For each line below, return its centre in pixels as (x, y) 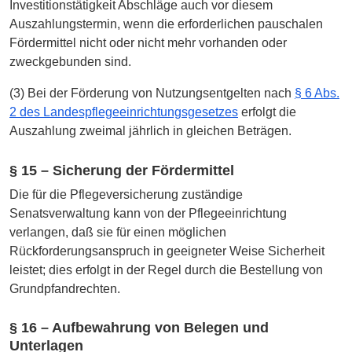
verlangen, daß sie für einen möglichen (118, 232)
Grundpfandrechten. (65, 288)
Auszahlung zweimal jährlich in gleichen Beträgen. (150, 131)
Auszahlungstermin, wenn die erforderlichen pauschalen (166, 24)
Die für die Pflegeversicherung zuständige (126, 194)
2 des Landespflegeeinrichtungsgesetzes (124, 112)
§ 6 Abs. (317, 93)
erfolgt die (267, 112)
